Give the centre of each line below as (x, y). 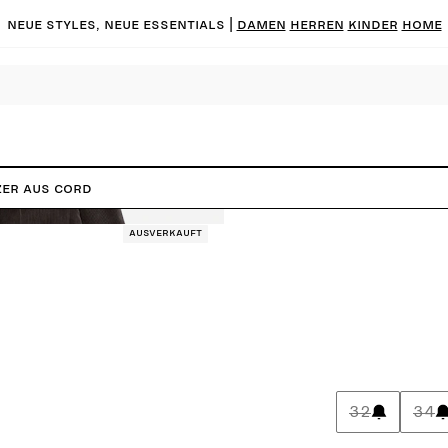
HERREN (316, 23)
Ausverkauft (165, 233)
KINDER (372, 23)
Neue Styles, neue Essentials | (121, 23)
